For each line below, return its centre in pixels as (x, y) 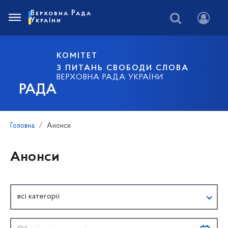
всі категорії (38, 196)
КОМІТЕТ (77, 56)
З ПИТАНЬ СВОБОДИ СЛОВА (123, 68)
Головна (22, 126)
